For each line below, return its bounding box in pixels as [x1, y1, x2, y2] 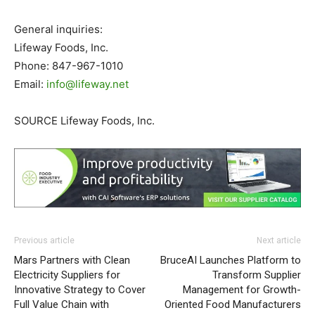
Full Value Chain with [14, 298, 109, 311]
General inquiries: [14, 22, 103, 36]
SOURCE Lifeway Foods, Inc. [14, 114, 155, 127]
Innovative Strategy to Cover [14, 283, 146, 297]
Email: [14, 77, 46, 91]
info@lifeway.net [46, 77, 129, 91]
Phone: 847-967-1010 [14, 59, 123, 72]
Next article [257, 236, 301, 246]
